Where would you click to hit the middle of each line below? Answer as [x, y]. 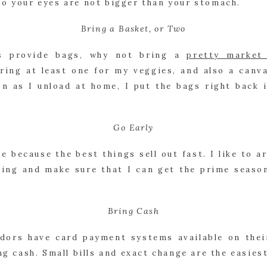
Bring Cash [133, 211]
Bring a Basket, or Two [133, 29]
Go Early [133, 128]
